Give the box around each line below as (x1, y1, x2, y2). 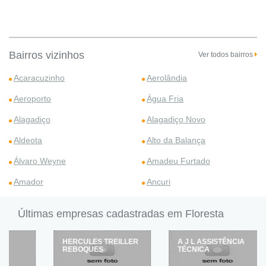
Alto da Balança (147, 135, 205, 145)
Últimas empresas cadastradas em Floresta (18, 208, 224, 220)
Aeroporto (14, 94, 51, 103)
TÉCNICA (151, 245, 183, 254)
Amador (14, 177, 43, 186)
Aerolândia (147, 73, 187, 83)
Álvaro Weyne (14, 156, 66, 166)
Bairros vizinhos (9, 49, 84, 61)
